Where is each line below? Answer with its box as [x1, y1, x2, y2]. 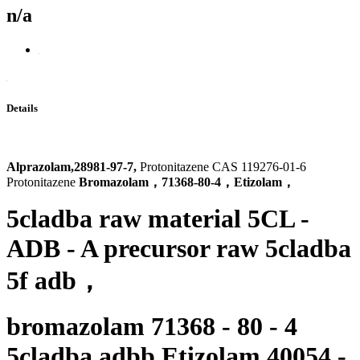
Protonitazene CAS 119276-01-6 [140, 160, 306, 174]
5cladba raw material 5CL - [6, 204, 309, 234]
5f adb [6, 266, 76, 296]
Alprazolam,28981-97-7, [6, 160, 140, 174]
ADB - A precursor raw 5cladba [6, 234, 351, 264]
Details [6, 101, 38, 114]
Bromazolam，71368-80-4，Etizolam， [79, 175, 295, 190]
